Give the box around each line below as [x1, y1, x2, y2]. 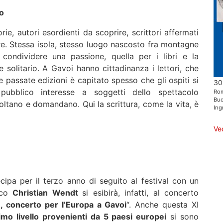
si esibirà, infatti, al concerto [82, 187, 199, 198]
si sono [166, 211, 199, 222]
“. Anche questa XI [126, 199, 199, 210]
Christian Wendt [12, 187, 83, 198]
